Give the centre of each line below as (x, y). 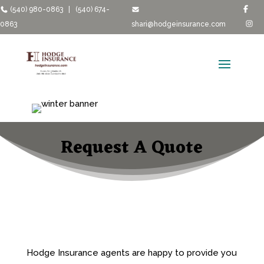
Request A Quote (132, 148)
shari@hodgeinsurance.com (178, 24)
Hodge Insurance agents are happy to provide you (131, 253)
